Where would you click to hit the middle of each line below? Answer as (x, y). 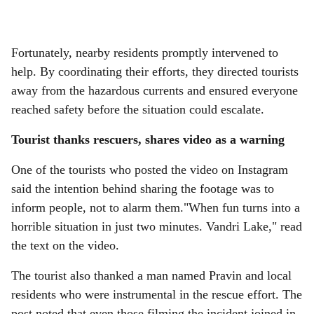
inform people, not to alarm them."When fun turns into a (156, 207)
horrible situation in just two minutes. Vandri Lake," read (157, 226)
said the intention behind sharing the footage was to (143, 189)
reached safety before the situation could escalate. (138, 109)
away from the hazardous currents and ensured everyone (155, 90)
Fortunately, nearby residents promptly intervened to (145, 53)
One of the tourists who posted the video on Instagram (150, 170)
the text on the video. (65, 245)
